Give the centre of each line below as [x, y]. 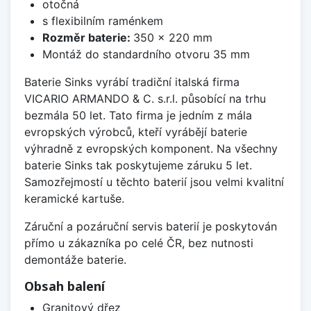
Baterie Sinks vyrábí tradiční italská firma [132, 82]
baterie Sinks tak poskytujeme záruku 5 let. [138, 166]
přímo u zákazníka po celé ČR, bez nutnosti [139, 243]
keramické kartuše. [74, 199]
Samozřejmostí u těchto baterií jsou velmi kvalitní [154, 182]
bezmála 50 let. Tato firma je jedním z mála [138, 116]
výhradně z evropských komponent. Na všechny [151, 149]
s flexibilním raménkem [102, 21]
